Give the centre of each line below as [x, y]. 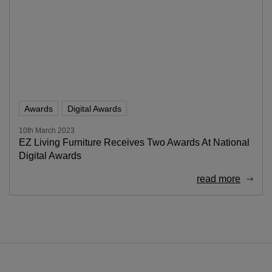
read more [219, 178]
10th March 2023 [47, 130]
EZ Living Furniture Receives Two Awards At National [134, 142]
